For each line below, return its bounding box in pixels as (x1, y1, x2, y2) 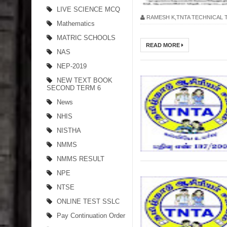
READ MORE (146, 42, 181, 48)
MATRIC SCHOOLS (57, 34, 116, 42)
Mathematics (57, 20, 95, 27)
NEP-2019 (57, 62, 87, 70)
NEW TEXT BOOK (57, 77, 112, 84)
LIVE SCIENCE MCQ (57, 6, 120, 13)
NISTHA (57, 127, 81, 134)
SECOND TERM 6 (47, 84, 101, 92)
